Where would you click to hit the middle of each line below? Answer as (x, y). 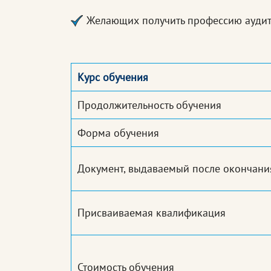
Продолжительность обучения (149, 105)
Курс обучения (113, 77)
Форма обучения (118, 133)
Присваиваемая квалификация (152, 213)
